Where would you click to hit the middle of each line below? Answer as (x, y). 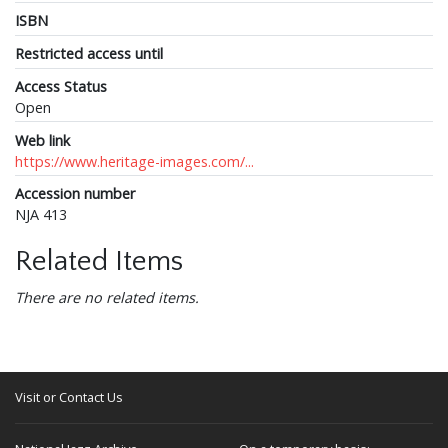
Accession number (75, 194)
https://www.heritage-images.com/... (134, 161)
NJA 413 (41, 215)
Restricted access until (89, 54)
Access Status (61, 86)
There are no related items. (107, 297)
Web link (42, 140)
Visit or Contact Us (69, 397)
